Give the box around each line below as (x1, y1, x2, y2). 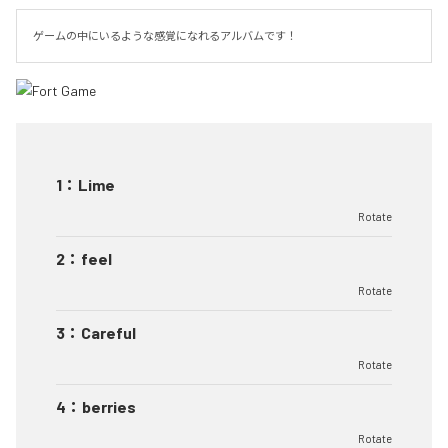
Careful (81, 323, 136, 342)
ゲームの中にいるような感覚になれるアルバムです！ (33, 29, 297, 42)
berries (82, 397, 136, 416)
